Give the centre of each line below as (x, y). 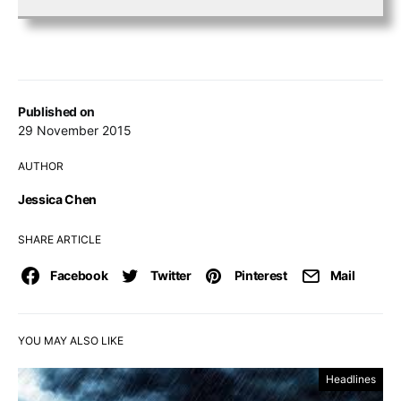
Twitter (171, 275)
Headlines (351, 379)
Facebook (79, 275)
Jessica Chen (57, 199)
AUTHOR (41, 166)
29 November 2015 (75, 130)
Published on (56, 111)
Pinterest (260, 275)
